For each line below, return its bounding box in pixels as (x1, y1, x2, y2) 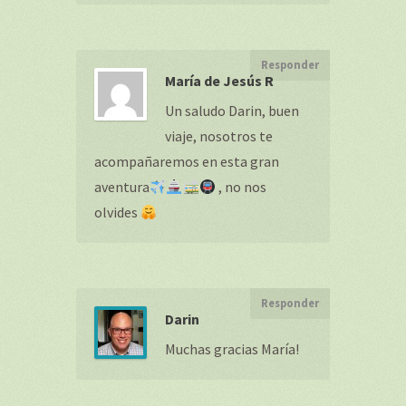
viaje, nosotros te (165, 127, 273, 145)
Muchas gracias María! (165, 340, 299, 358)
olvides (94, 203, 140, 221)
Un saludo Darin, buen (165, 101, 299, 120)
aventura (94, 178, 150, 196)
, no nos (215, 178, 266, 196)
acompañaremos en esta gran (94, 152, 279, 170)
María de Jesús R (165, 72, 274, 90)
